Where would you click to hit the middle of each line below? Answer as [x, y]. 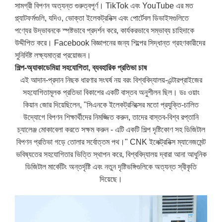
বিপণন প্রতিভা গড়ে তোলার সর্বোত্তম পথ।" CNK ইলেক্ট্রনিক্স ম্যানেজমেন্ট [111, 142]
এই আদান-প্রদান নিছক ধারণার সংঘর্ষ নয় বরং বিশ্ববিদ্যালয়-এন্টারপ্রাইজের [111, 80]
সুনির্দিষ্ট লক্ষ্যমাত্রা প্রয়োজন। [53, 55]
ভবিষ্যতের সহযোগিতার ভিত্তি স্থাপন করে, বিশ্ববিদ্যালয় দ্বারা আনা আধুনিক [111, 154]
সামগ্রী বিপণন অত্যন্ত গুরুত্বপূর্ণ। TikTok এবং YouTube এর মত [104, 5]
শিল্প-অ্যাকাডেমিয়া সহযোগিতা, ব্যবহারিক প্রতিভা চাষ [81, 67]
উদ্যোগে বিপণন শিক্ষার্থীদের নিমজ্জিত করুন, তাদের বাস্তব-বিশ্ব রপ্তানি [111, 117]
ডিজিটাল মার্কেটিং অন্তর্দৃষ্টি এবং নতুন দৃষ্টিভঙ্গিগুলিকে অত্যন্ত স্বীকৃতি [111, 166]
